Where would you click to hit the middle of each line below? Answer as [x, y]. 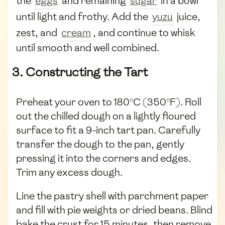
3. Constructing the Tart [80, 72]
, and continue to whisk [144, 32]
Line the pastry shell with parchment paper [112, 196]
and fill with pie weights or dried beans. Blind [114, 210]
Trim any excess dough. [69, 172]
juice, [188, 16]
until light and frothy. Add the [83, 16]
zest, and [38, 32]
